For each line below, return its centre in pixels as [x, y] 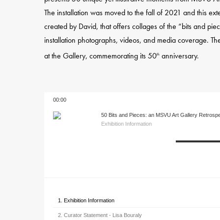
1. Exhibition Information [86, 200]
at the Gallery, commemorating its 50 [101, 56]
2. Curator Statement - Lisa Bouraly [100, 215]
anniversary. [179, 56]
